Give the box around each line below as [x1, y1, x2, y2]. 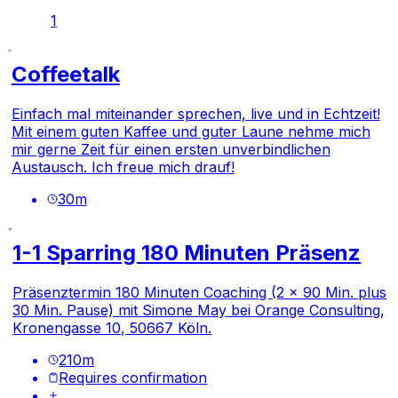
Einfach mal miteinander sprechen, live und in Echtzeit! [11, 104, 380, 123]
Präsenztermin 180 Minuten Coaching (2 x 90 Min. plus [12, 283, 387, 301]
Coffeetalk [11, 61, 120, 88]
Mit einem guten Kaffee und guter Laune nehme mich [11, 122, 370, 140]
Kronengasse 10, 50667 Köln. [12, 318, 212, 337]
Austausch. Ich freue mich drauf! [11, 157, 235, 176]
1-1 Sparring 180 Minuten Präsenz [12, 239, 362, 266]
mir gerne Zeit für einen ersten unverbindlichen [11, 139, 330, 158]
